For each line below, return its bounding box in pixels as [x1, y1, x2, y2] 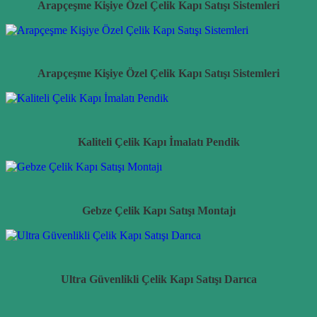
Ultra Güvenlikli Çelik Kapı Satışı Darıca [60, 272, 257, 285]
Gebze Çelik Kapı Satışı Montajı [81, 204, 236, 217]
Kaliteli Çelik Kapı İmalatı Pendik [77, 136, 240, 149]
